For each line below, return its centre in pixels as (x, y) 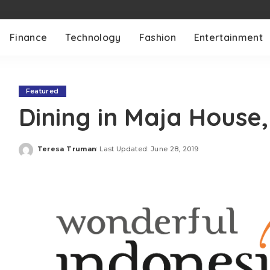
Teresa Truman (67, 149)
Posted (51, 153)
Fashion (157, 37)
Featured (42, 91)
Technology (93, 37)
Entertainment (228, 37)
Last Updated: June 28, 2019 (149, 149)
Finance (29, 37)
